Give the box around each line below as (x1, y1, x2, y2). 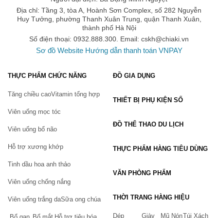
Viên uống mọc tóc (8, 108, 61, 116)
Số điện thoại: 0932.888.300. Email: (29, 35, 141, 43)
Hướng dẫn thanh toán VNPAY (85, 46, 182, 55)
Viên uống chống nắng (8, 178, 71, 186)
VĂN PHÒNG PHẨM (113, 169, 171, 177)
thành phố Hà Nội (82, 24, 136, 32)
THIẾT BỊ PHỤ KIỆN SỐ (113, 96, 183, 104)
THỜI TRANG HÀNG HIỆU (113, 194, 189, 201)
